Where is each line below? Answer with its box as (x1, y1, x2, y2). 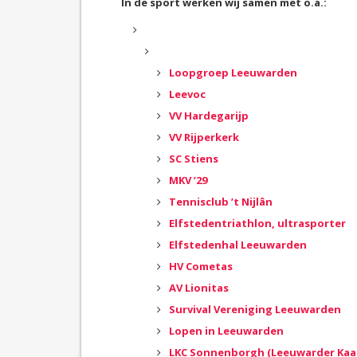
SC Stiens (169, 151, 218, 166)
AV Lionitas (169, 280, 229, 295)
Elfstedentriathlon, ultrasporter (169, 216, 346, 230)
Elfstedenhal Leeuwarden (169, 237, 307, 252)
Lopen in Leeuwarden (169, 324, 284, 338)
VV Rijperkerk (169, 130, 239, 144)
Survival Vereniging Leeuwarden (169, 302, 341, 316)
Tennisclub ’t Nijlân (169, 194, 273, 209)
